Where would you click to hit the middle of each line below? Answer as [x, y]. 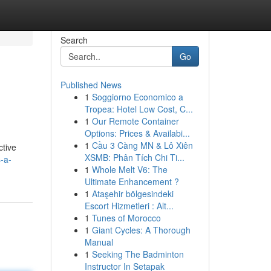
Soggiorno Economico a [137, 97]
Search [74, 40]
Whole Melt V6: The [129, 169]
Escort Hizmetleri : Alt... [129, 206]
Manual [99, 242]
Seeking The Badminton [138, 254]
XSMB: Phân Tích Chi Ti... [134, 157]
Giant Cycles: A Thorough [141, 230]
